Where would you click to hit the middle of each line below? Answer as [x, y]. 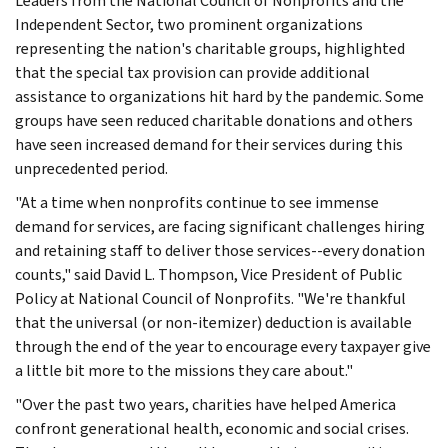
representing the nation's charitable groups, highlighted [210, 48]
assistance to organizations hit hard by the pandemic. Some [219, 96]
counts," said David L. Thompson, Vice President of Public [208, 274]
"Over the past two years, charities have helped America [205, 404]
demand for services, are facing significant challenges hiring [220, 226]
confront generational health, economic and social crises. [212, 428]
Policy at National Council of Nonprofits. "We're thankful [210, 298]
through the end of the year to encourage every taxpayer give [223, 346]
